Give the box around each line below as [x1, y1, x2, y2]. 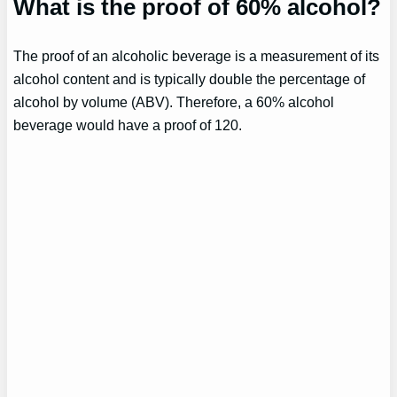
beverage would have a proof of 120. [13, 116, 243, 133]
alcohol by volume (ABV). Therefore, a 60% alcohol [13, 93, 335, 110]
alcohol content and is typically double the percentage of [13, 70, 366, 87]
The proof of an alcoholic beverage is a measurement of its [13, 47, 380, 64]
